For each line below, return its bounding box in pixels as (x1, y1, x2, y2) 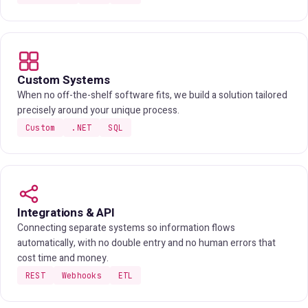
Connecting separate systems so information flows (17, 221, 235, 235)
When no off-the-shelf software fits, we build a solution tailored (17, 88, 287, 102)
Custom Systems (17, 71, 110, 89)
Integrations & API (17, 204, 115, 221)
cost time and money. (17, 251, 109, 265)
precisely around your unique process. (17, 103, 179, 118)
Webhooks (61, 270, 102, 280)
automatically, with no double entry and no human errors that (17, 236, 276, 250)
